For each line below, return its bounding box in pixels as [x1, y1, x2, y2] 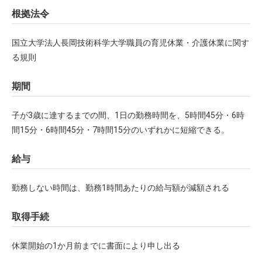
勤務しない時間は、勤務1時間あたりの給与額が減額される [12, 183, 229, 192]
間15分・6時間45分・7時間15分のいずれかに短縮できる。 [12, 125, 229, 135]
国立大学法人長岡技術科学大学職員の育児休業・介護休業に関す [12, 38, 249, 47]
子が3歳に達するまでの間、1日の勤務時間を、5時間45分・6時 [12, 111, 244, 120]
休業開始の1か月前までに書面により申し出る [12, 241, 180, 250]
